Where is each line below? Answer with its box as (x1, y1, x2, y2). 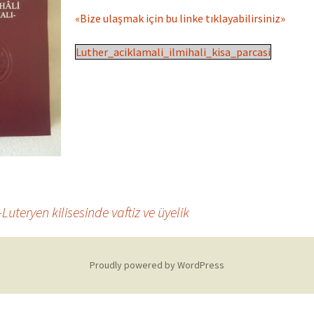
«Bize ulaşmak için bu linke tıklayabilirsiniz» (75, 11, 285, 25)
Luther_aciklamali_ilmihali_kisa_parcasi (76, 45, 271, 59)
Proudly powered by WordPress (90, 259, 224, 271)
